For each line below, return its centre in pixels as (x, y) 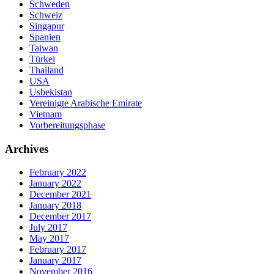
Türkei (42, 59)
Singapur (47, 26)
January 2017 (55, 261)
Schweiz (46, 15)
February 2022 (58, 172)
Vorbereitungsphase (67, 125)
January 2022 (55, 183)
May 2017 (49, 239)
